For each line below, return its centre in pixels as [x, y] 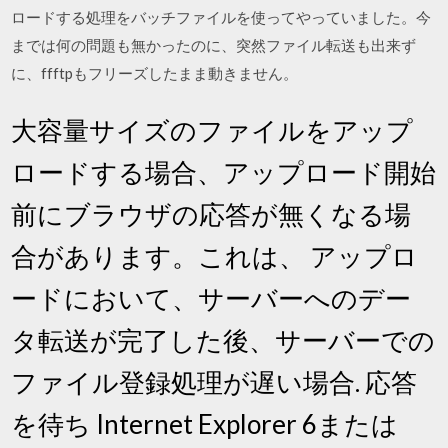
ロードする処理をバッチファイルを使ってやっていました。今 [221, 16]
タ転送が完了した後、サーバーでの [223, 340]
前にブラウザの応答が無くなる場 [211, 214]
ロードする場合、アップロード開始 [224, 172]
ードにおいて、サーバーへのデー [211, 298]
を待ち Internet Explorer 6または [205, 424]
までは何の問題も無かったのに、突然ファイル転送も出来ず [214, 44]
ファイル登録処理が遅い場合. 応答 [214, 382]
